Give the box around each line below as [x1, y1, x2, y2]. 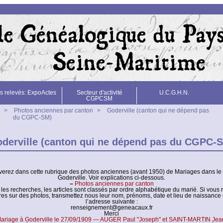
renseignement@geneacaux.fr [70, 204, 153, 211]
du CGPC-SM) [12, 114, 52, 121]
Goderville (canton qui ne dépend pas [107, 107, 209, 114]
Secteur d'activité [76, 89, 122, 96]
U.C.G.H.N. [159, 89, 189, 96]
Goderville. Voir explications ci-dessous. [58, 174, 165, 181]
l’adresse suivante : [85, 198, 138, 205]
